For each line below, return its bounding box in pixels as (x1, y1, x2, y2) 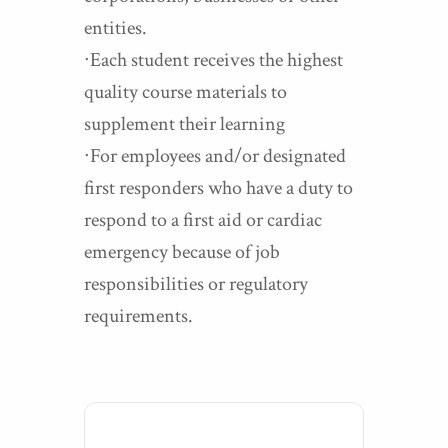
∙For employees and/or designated (84, 143, 346, 169)
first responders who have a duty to (84, 175, 353, 201)
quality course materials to (84, 79, 287, 105)
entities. (84, 15, 147, 41)
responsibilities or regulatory (84, 271, 308, 297)
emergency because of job (84, 239, 280, 265)
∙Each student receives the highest (84, 47, 343, 73)
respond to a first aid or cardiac (84, 207, 322, 233)
